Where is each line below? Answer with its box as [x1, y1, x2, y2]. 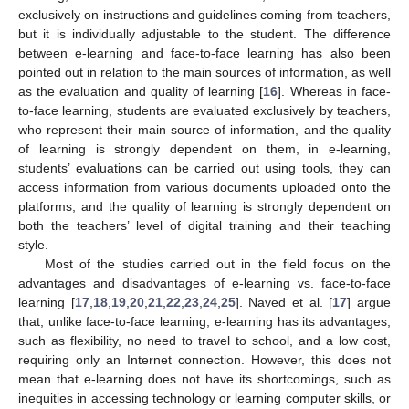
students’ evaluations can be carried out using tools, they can [18, 160, 391, 175]
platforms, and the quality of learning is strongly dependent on [18, 198, 391, 214]
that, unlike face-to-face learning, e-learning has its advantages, [18, 313, 391, 329]
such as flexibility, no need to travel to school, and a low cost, [18, 332, 391, 348]
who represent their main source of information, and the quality [18, 121, 391, 137]
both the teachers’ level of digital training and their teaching [18, 217, 391, 233]
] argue [347, 294, 392, 309]
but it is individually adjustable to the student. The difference [18, 26, 391, 41]
